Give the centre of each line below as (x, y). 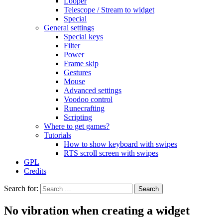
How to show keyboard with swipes (120, 144)
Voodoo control (88, 99)
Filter (72, 46)
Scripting (78, 117)
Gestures (77, 72)
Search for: (21, 188)
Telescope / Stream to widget (109, 10)
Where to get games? (77, 126)
